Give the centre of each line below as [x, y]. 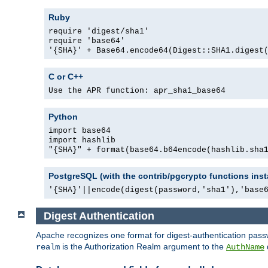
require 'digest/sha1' [99, 32]
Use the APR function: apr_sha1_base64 [137, 91]
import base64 [80, 131]
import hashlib [82, 141]
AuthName [245, 247]
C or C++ [66, 77]
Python [63, 117]
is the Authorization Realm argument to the [143, 247]
